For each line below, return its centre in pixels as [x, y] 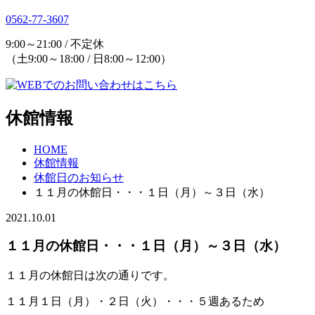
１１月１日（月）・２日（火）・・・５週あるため [135, 301]
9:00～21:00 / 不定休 [55, 44]
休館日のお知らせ [79, 177]
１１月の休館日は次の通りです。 [90, 275]
